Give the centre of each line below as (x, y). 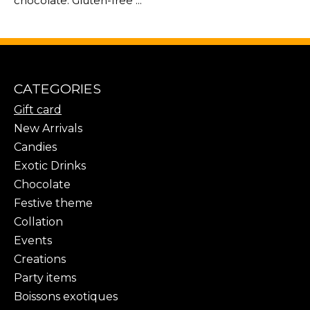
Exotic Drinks (50, 166)
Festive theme (53, 203)
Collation (38, 222)
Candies (35, 147)
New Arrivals (48, 129)
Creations (40, 259)
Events (33, 241)
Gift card (38, 110)
